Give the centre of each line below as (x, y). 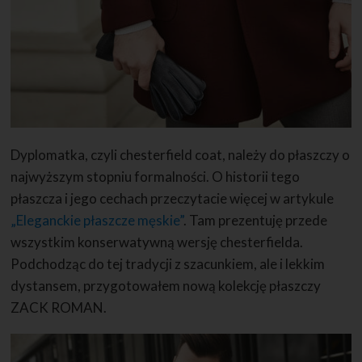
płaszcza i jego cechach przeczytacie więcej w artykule (173, 198)
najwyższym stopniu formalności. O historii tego (156, 176)
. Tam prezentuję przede (256, 220)
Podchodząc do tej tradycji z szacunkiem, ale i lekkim (168, 263)
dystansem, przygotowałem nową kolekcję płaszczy (166, 285)
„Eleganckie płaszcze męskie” (97, 220)
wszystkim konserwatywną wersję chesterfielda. (157, 242)
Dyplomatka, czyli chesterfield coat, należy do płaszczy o (181, 154)
